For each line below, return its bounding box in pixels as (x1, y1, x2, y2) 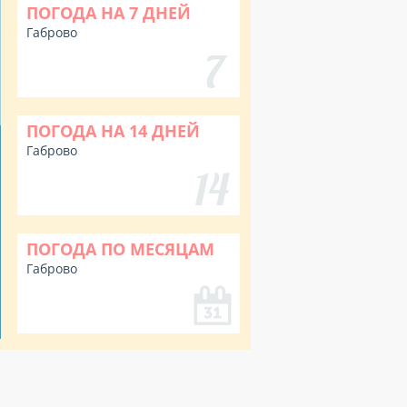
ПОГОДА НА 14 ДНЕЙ (26, 120, 200, 142)
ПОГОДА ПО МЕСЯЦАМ (26, 238, 214, 260)
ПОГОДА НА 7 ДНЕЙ (26, 2, 191, 24)
